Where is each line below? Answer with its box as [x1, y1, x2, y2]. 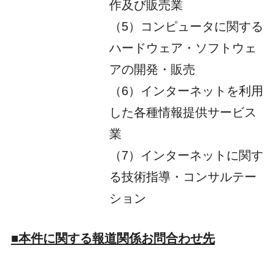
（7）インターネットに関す [109, 148, 263, 162]
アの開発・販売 [109, 62, 195, 76]
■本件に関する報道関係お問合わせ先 [10, 231, 215, 245]
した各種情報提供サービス [109, 105, 257, 119]
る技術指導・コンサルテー [109, 169, 257, 184]
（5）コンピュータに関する [109, 19, 263, 33]
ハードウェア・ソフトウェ [109, 41, 257, 55]
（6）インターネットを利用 [109, 83, 263, 98]
